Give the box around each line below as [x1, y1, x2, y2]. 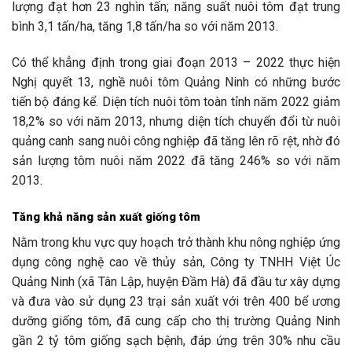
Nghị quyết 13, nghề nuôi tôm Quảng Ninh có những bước [12, 74, 340, 90]
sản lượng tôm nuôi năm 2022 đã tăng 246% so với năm [12, 152, 340, 168]
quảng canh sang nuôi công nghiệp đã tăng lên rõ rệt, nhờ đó [12, 133, 340, 148]
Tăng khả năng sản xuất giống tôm [12, 210, 200, 224]
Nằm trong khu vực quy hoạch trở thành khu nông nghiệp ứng [12, 235, 340, 251]
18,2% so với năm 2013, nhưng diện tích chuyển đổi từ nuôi [12, 113, 340, 129]
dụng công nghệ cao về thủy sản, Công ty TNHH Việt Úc [12, 255, 340, 270]
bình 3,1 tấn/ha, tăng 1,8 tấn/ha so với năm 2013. [12, 19, 278, 35]
